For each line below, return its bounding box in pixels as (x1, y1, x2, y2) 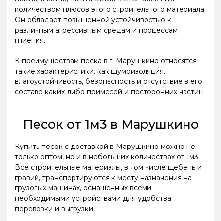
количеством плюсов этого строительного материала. (15, 5, 206, 14)
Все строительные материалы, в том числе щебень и (15, 162, 202, 172)
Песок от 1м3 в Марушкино (22, 116, 199, 132)
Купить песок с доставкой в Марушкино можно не (15, 142, 195, 151)
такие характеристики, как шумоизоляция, (15, 66, 165, 75)
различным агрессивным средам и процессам (15, 26, 178, 35)
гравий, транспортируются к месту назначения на (15, 173, 192, 182)
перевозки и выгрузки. (15, 204, 95, 213)
